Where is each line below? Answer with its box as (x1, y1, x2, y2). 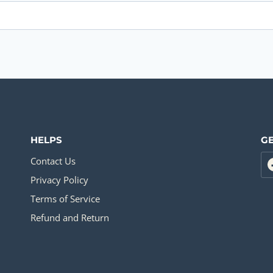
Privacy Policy (30, 174, 88, 186)
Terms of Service (30, 193, 100, 205)
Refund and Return (30, 211, 109, 224)
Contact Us (30, 155, 76, 167)
